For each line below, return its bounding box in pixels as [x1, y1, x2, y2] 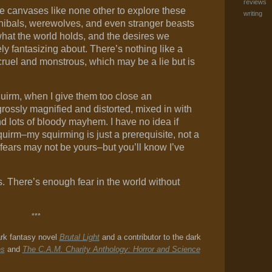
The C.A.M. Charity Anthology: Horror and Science [22, 245, 200, 254]
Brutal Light [59, 233, 100, 242]
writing [243, 10, 262, 17]
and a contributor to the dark [99, 233, 201, 242]
